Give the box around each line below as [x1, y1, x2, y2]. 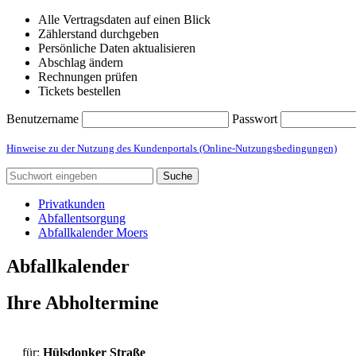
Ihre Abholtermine [6, 292, 159, 314]
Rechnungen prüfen [38, 69, 137, 83]
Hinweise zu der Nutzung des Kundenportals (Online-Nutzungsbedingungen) [6, 141, 337, 154]
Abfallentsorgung [38, 211, 126, 225]
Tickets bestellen [38, 83, 121, 98]
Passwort [232, 111, 277, 126]
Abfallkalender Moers [38, 225, 148, 239]
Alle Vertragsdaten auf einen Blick [38, 12, 211, 26]
